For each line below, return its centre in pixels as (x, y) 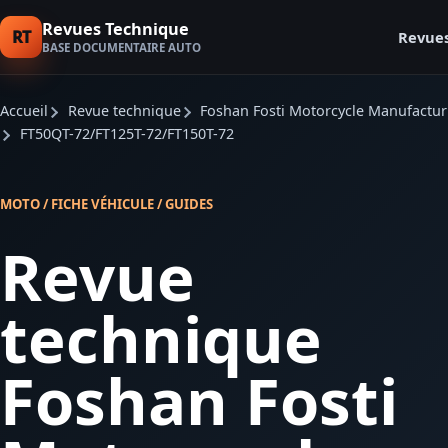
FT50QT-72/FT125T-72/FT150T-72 (126, 133)
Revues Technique (115, 29)
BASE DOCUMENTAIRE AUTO (121, 47)
